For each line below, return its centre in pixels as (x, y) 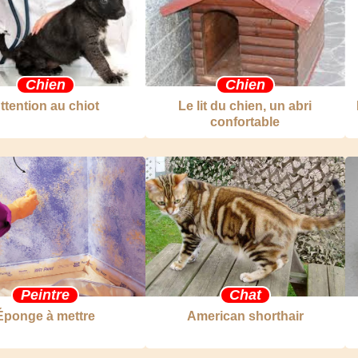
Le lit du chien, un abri (245, 106)
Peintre (46, 295)
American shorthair (245, 316)
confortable (245, 122)
